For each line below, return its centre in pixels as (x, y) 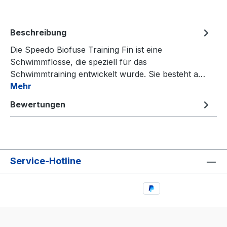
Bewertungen (38, 104)
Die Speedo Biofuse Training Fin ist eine (86, 50)
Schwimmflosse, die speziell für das (79, 62)
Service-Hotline (46, 161)
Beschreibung (38, 32)
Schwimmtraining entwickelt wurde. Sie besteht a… (108, 74)
